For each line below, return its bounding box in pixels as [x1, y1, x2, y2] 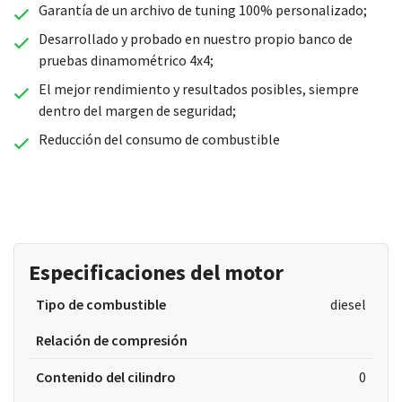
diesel [329, 295, 366, 313]
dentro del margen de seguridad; [38, 101, 236, 119]
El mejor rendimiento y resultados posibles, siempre [38, 80, 359, 98]
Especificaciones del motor [29, 258, 284, 286]
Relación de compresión [36, 331, 188, 349]
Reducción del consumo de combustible [38, 130, 280, 148]
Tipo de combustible [36, 295, 166, 313]
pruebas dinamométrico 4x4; [38, 51, 214, 69]
